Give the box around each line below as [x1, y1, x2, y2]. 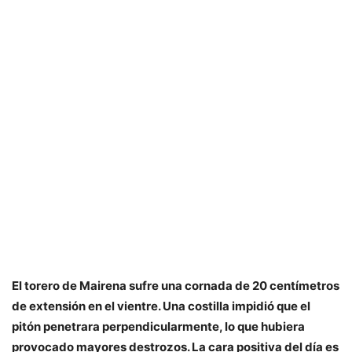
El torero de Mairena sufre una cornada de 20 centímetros [12, 277, 339, 293]
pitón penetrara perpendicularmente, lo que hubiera [12, 318, 305, 334]
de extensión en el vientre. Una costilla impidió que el [12, 298, 310, 313]
